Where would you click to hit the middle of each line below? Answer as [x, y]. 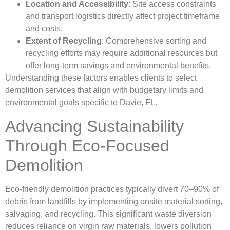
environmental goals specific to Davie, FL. [81, 103]
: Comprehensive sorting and [154, 41]
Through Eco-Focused [87, 146]
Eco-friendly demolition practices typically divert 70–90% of [112, 189]
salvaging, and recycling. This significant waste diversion [108, 214]
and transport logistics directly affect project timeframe [123, 16]
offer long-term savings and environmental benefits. [118, 66]
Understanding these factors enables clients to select [101, 78]
